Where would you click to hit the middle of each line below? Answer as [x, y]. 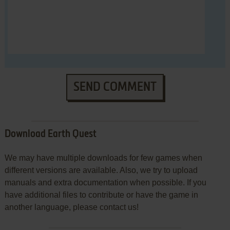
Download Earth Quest [50, 135]
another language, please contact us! [71, 207]
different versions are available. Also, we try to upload [101, 170]
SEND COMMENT [115, 88]
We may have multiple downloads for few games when [103, 158]
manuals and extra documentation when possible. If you [105, 183]
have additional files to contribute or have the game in [101, 195]
